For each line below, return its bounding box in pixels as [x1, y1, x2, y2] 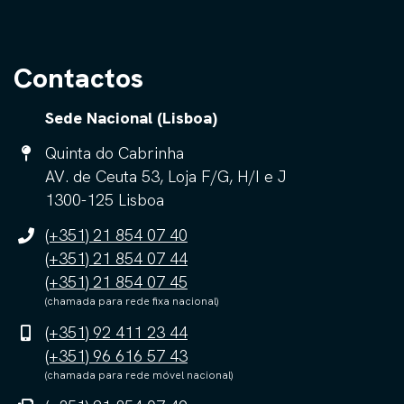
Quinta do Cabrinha [44, 142, 184, 163]
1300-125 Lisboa [44, 188, 164, 210]
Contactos [14, 60, 143, 96]
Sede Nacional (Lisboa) [44, 106, 217, 128]
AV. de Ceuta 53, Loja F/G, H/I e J [44, 165, 286, 187]
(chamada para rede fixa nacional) [44, 293, 218, 308]
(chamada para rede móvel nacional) [44, 367, 233, 382]
